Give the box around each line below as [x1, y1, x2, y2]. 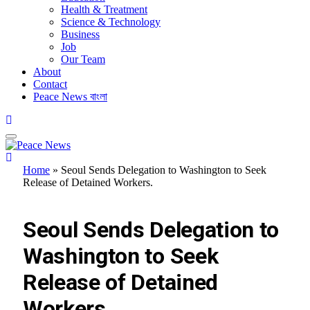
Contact [33, 77, 67, 90]
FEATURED [30, 192, 71, 201]
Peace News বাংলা [33, 90, 107, 102]
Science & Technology [61, 15, 161, 28]
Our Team [61, 53, 105, 65]
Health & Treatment [61, 3, 147, 15]
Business [61, 28, 100, 40]
